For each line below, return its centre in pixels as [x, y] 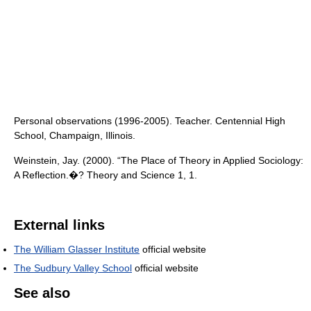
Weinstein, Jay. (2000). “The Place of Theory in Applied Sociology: [159, 161]
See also [42, 293]
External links [59, 225]
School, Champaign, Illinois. [75, 136]
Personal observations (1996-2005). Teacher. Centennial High [150, 121]
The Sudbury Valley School [73, 268]
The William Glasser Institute [77, 250]
